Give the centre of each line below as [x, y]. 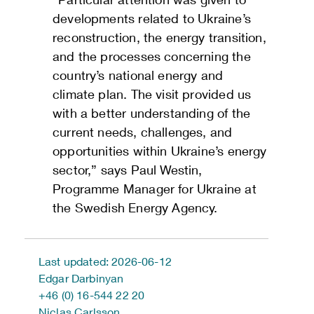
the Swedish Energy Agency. [135, 208]
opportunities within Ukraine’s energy [160, 151]
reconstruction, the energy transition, [159, 37]
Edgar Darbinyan [81, 278]
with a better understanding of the [152, 113]
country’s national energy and [138, 75]
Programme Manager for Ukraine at [155, 189]
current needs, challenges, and [143, 132]
